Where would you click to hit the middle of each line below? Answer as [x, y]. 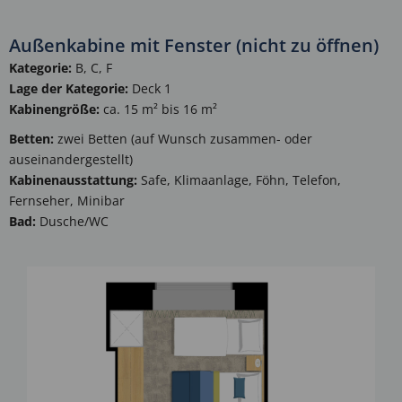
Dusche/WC [72, 222]
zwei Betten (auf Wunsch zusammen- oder [183, 139]
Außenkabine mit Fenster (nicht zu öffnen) [194, 46]
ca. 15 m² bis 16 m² [158, 109]
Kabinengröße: [54, 109]
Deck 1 [150, 89]
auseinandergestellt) [71, 160]
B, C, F [92, 68]
